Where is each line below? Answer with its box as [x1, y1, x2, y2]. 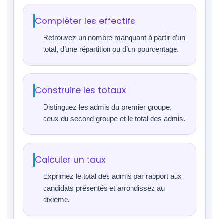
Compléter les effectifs [35, 15, 135, 27]
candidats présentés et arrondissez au [43, 184, 165, 192]
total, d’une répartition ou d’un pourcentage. [43, 45, 179, 53]
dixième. [43, 196, 70, 204]
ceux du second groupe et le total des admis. [43, 114, 185, 123]
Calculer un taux [35, 153, 106, 166]
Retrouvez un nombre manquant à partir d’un [43, 33, 185, 42]
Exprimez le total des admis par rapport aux [43, 172, 182, 180]
